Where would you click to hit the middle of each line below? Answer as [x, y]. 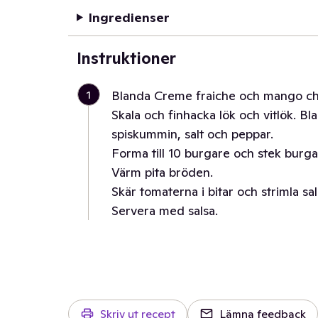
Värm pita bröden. [162, 172]
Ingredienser [129, 17]
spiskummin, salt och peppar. [192, 134]
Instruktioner [126, 58]
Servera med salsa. [165, 210]
